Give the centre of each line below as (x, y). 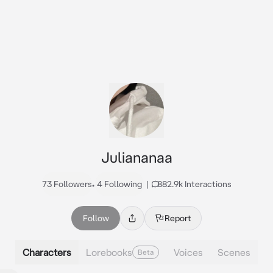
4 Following (119, 184)
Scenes (234, 252)
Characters (47, 252)
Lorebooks (109, 252)
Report (178, 218)
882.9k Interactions (194, 184)
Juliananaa (136, 157)
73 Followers (67, 184)
